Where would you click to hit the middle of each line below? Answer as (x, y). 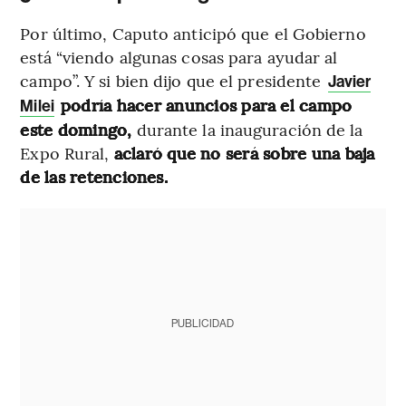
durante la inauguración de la (247, 129)
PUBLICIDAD (203, 323)
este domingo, (76, 129)
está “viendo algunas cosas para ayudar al (179, 56)
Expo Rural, (67, 152)
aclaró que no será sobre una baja (244, 152)
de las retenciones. (94, 176)
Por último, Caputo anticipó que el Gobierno (193, 33)
